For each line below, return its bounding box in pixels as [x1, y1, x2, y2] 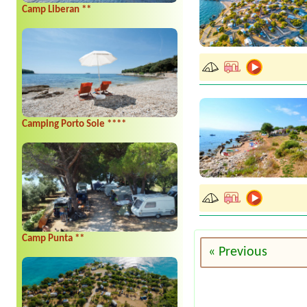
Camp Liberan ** [22, 5, 91, 16]
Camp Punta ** [22, 234, 84, 245]
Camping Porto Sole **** [22, 119, 126, 130]
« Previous [208, 245, 268, 259]
